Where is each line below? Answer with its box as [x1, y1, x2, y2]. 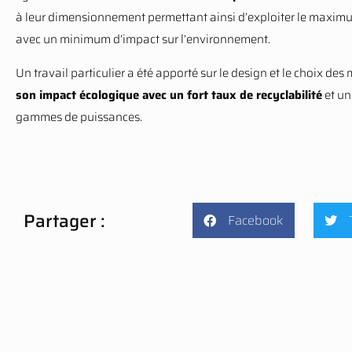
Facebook [227, 210, 283, 230]
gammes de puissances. [16, 108, 142, 126]
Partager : [24, 206, 105, 235]
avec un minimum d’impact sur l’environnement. [16, 30, 270, 49]
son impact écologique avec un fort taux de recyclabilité [16, 86, 322, 104]
